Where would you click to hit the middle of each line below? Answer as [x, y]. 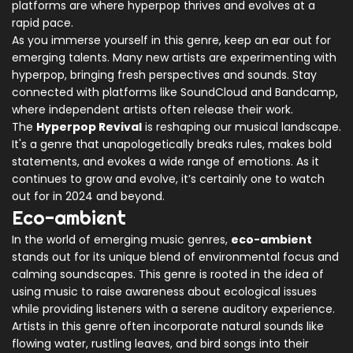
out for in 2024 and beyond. [88, 197]
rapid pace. [43, 23]
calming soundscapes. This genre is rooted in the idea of [168, 275]
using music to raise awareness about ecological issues [164, 292]
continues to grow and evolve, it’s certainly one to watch [168, 179]
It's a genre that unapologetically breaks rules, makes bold [172, 145]
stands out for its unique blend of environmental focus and [175, 257]
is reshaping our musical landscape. [242, 127]
